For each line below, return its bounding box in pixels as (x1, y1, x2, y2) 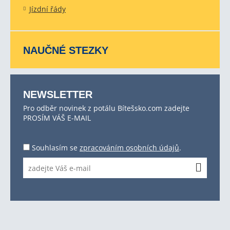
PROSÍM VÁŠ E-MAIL (23, 113, 91, 123)
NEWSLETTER (23, 89, 92, 100)
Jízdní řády (29, 4, 66, 14)
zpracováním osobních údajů (80, 143, 179, 152)
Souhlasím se (32, 143, 80, 152)
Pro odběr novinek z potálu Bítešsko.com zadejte (23, 103, 189, 113)
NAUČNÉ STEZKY (23, 45, 108, 56)
